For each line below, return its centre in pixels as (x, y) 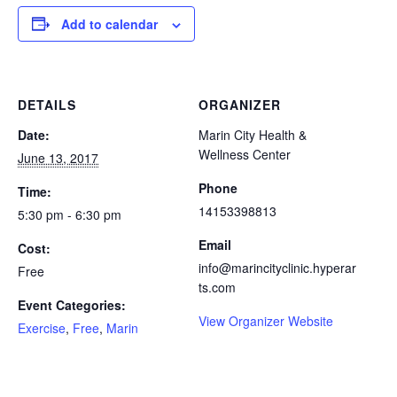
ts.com (217, 287)
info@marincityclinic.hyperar (277, 267)
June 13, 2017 (58, 157)
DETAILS (47, 104)
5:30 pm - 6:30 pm (70, 214)
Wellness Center (245, 154)
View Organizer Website (266, 320)
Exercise (42, 327)
